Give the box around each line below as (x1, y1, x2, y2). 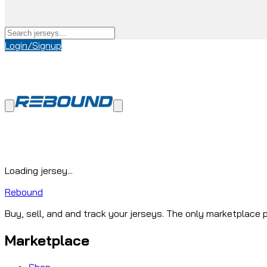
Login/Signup (5, 39, 61, 51)
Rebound (5, 186, 43, 198)
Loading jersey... (5, 164, 73, 176)
